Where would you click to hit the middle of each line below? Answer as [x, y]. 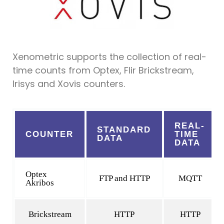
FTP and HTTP [124, 178]
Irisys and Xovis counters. [70, 84]
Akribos [40, 183]
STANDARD [124, 130]
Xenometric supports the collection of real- [109, 57]
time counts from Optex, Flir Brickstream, [103, 70]
